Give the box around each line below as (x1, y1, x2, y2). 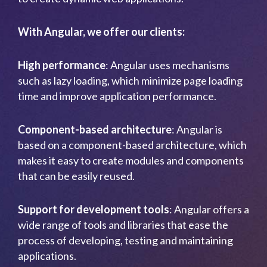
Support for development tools (18, 203, 169, 216)
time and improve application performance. (18, 89, 216, 103)
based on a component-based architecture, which (18, 138, 247, 151)
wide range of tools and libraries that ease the (18, 218, 228, 231)
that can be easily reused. (18, 169, 135, 182)
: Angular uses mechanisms (105, 58, 229, 72)
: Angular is (172, 123, 222, 136)
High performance (18, 58, 105, 72)
